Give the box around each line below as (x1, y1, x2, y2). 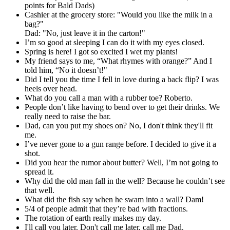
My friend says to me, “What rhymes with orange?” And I (25, 56, 212, 66)
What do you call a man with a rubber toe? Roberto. (25, 93, 193, 103)
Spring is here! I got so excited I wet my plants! (25, 47, 178, 56)
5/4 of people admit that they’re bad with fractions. (25, 204, 188, 214)
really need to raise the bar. (25, 112, 111, 121)
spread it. (25, 167, 54, 177)
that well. (25, 186, 54, 195)
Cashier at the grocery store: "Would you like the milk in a (25, 10, 213, 20)
